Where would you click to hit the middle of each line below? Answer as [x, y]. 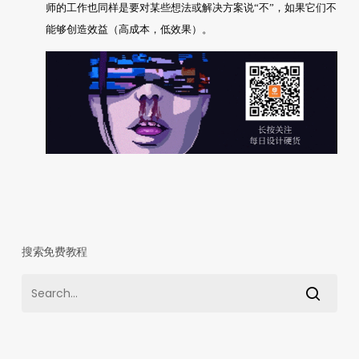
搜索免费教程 [54, 251]
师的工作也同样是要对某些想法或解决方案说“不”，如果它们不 [191, 8]
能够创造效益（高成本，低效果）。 [129, 30]
